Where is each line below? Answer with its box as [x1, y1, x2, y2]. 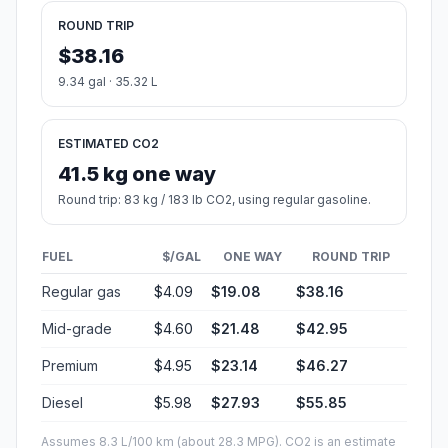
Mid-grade [42, 320, 112, 338]
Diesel [42, 394, 83, 412]
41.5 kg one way [58, 162, 216, 187]
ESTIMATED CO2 [58, 136, 159, 152]
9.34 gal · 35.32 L [58, 74, 158, 90]
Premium [42, 357, 98, 375]
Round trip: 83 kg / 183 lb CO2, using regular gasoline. [58, 192, 371, 208]
